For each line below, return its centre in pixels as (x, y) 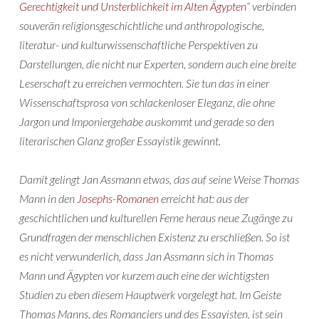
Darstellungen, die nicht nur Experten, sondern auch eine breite (158, 64)
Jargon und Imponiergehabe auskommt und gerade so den (147, 121)
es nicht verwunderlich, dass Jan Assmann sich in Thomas (146, 256)
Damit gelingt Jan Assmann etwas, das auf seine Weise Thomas (159, 179)
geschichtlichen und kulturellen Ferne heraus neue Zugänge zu (156, 218)
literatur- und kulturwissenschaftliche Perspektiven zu (138, 45)
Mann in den (48, 198)
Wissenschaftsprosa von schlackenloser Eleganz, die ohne (147, 102)
